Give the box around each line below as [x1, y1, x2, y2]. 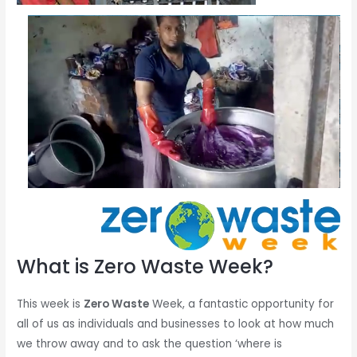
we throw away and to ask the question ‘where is [17, 335, 283, 351]
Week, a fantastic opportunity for [149, 296, 335, 312]
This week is [17, 296, 84, 312]
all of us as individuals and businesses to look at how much [17, 316, 335, 331]
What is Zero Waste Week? [17, 253, 274, 280]
